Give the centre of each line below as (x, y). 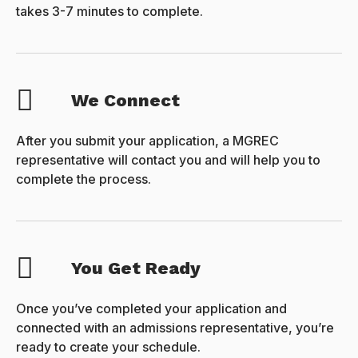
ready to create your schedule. (108, 347)
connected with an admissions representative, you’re (175, 328)
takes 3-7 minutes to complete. (109, 12)
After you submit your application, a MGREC (147, 141)
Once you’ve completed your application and (151, 309)
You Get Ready (136, 268)
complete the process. (84, 179)
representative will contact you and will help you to (168, 160)
